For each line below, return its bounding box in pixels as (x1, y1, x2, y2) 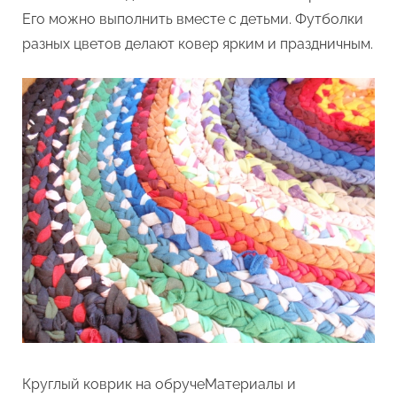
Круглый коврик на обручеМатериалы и (22, 375, 296, 393)
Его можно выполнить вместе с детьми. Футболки (22, 11, 363, 28)
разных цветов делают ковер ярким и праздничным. (22, 35, 373, 53)
